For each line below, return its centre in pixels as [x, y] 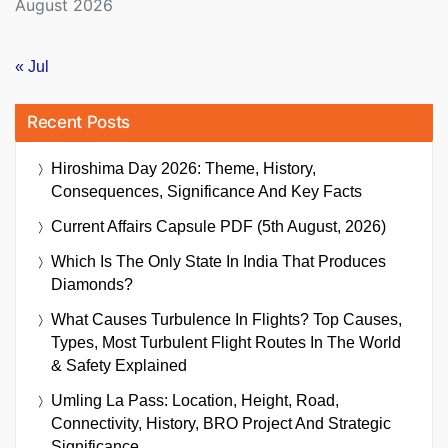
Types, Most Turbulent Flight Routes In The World [226, 343]
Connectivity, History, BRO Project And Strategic [221, 424]
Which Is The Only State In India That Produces [218, 262]
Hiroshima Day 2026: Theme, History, [183, 169]
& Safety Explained [119, 366]
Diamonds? [92, 285]
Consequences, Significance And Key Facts [206, 192]
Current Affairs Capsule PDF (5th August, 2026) [218, 227]
